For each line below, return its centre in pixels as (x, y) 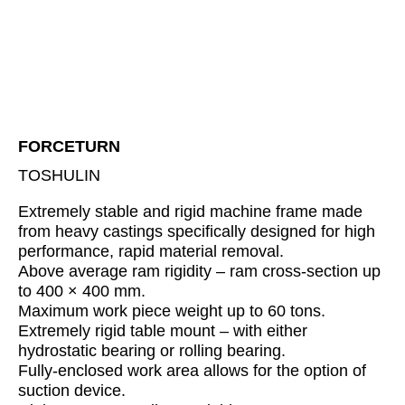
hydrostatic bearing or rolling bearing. (152, 351)
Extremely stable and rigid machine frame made (190, 212)
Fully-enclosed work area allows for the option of (192, 371)
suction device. (72, 391)
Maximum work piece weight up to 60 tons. (172, 311)
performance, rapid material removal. (151, 251)
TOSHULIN (59, 175)
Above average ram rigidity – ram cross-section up (199, 271)
